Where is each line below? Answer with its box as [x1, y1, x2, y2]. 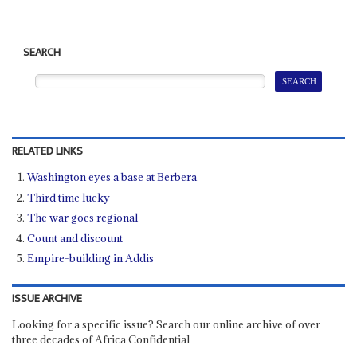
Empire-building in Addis [27, 251, 155, 266]
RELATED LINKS [11, 142, 83, 162]
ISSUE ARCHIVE [11, 289, 82, 309]
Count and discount [27, 230, 124, 245]
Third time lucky [27, 190, 111, 205]
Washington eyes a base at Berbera [27, 170, 198, 185]
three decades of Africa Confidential [11, 332, 190, 347]
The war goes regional [27, 210, 139, 226]
